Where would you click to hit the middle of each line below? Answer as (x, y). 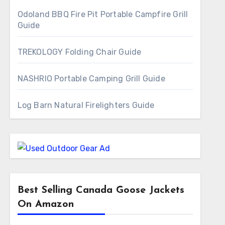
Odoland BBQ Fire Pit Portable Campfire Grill (103, 14)
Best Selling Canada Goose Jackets (101, 190)
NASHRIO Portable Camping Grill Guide (91, 79)
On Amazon (45, 204)
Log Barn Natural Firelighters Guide (86, 105)
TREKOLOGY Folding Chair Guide (79, 52)
